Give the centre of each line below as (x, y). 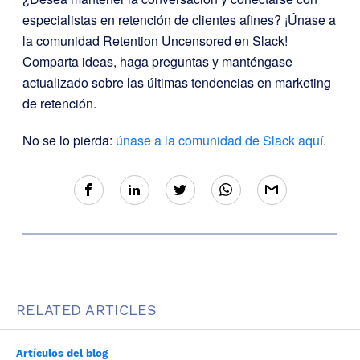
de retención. (59, 103)
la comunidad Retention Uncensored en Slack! (155, 41)
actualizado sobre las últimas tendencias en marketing (177, 82)
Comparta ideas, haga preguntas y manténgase (157, 61)
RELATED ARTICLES (86, 310)
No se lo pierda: (69, 140)
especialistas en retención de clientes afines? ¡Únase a (179, 20)
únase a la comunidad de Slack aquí (219, 140)
